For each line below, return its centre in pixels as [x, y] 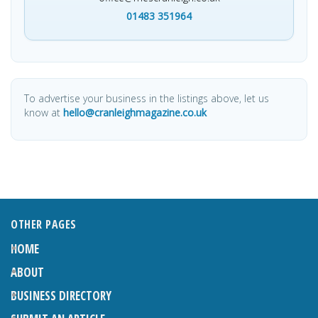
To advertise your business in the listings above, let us [147, 99]
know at [44, 113]
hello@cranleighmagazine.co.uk [135, 113]
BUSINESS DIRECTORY [61, 296]
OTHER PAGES [44, 225]
